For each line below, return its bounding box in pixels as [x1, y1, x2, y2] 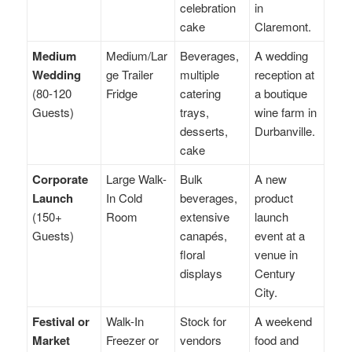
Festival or [32, 312, 90, 330]
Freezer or [106, 331, 159, 348]
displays [180, 264, 223, 281]
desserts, [180, 122, 229, 139]
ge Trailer [106, 65, 154, 82]
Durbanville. [255, 122, 316, 139]
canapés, [180, 226, 228, 244]
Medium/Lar [106, 46, 168, 64]
